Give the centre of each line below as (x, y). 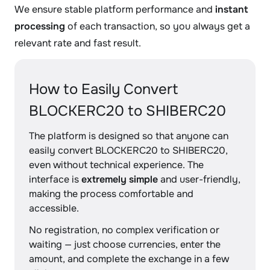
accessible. (54, 208)
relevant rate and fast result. (78, 43)
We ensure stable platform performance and (115, 9)
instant (232, 9)
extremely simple (120, 179)
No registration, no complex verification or (124, 230)
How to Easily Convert (104, 89)
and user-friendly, (199, 179)
